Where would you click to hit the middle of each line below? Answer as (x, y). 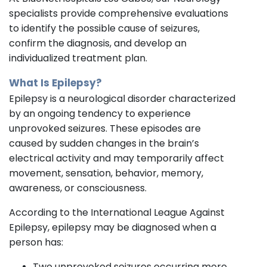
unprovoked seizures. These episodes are (105, 128)
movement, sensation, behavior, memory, (106, 173)
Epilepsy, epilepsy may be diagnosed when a (113, 227)
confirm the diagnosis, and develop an (98, 43)
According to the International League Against (117, 212)
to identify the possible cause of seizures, (104, 28)
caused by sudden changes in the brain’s (104, 143)
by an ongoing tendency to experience (100, 113)
